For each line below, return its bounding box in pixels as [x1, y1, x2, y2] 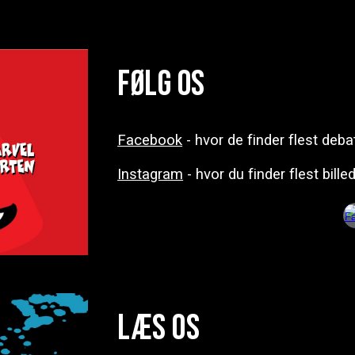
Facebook [117, 132, 183, 149]
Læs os [117, 307, 200, 350]
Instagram [117, 166, 184, 183]
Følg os [117, 63, 205, 106]
